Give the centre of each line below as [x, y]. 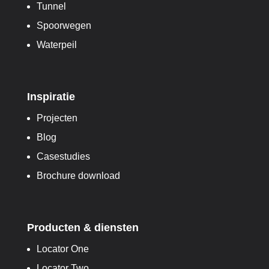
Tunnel [51, 6]
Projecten [57, 118]
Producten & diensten [83, 228]
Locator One [62, 249]
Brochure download [78, 176]
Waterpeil [56, 45]
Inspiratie [51, 97]
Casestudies [63, 156]
